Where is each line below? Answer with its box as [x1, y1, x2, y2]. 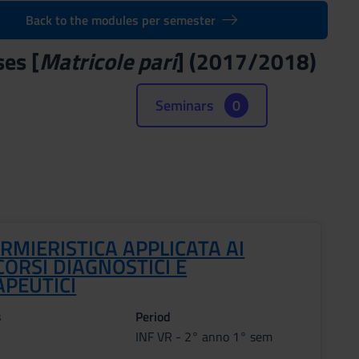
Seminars [155, 95, 216, 116]
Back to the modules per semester [25, 10, 216, 30]
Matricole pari [38, 44, 176, 79]
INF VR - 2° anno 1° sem [135, 327, 272, 346]
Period [135, 307, 171, 326]
